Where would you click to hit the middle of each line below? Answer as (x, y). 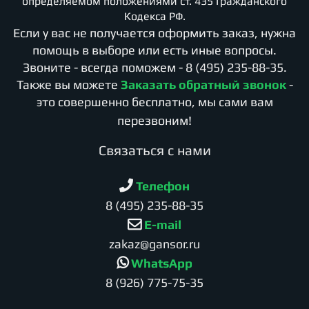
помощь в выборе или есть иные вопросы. (154, 50)
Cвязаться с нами (154, 150)
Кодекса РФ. (154, 16)
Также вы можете (68, 84)
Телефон (161, 186)
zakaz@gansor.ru (154, 243)
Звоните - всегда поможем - (104, 67)
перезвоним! (154, 120)
